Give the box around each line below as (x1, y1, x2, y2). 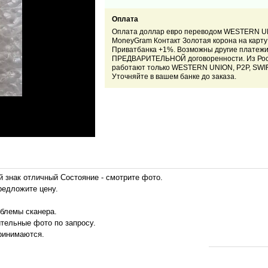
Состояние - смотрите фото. (58, 172, 165, 182)
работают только (111, 63, 172, 72)
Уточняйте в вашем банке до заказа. (111, 72, 236, 81)
